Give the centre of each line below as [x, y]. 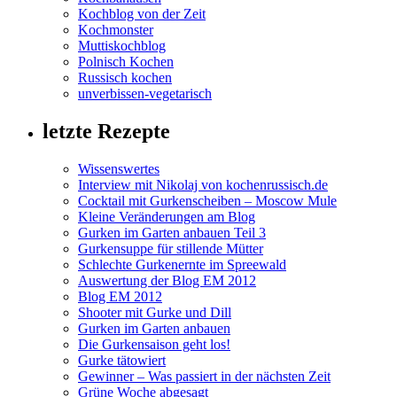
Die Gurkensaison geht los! [154, 345]
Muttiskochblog [122, 46]
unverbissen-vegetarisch [145, 94]
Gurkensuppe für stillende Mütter [171, 249]
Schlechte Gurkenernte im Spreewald [182, 265]
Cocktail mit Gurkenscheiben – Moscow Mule [207, 201]
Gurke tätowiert [122, 361]
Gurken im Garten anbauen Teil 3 [172, 233]
